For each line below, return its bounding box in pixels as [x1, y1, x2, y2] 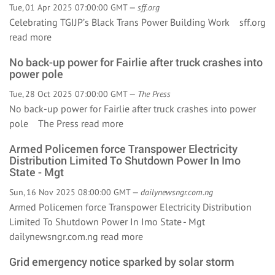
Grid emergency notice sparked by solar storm [9, 254, 234, 269]
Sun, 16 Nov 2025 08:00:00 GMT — [9, 187, 141, 198]
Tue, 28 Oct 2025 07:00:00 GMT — [9, 88, 137, 99]
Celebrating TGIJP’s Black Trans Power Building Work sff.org [9, 16, 266, 28]
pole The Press [9, 117, 81, 130]
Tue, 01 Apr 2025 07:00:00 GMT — [9, 2, 137, 13]
